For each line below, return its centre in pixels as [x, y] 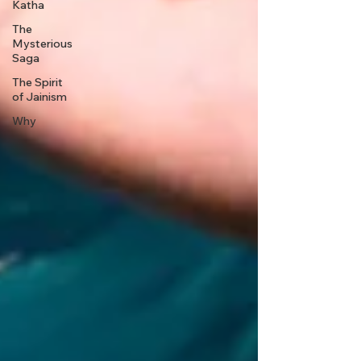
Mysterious [42, 44]
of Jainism [39, 97]
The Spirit [37, 83]
